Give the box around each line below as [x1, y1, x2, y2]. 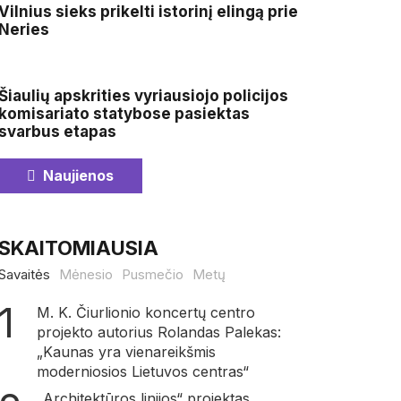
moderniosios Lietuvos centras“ [36, 363, 249, 381]
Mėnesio [58, 266, 113, 284]
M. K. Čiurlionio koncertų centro [36, 303, 255, 322]
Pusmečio [121, 266, 183, 284]
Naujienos [35, 166, 114, 185]
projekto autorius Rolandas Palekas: [36, 323, 281, 342]
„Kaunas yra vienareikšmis [36, 343, 216, 362]
